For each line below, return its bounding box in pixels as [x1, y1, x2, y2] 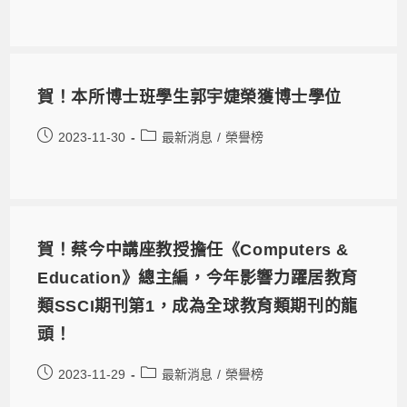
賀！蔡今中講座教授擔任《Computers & [37, 240, 350, 259]
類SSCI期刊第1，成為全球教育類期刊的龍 [37, 296, 358, 315]
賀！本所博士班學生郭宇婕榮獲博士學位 [37, 87, 342, 106]
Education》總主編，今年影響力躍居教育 [37, 268, 359, 287]
